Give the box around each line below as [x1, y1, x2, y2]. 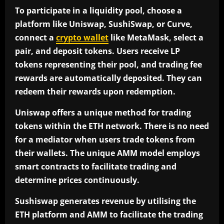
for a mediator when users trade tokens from [15, 134, 195, 145]
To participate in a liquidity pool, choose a [15, 5, 182, 16]
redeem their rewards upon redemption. [15, 86, 175, 97]
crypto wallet [56, 32, 108, 43]
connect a [15, 32, 56, 43]
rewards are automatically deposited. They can [15, 72, 202, 84]
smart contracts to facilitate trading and [15, 161, 176, 172]
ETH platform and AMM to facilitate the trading [15, 209, 203, 220]
